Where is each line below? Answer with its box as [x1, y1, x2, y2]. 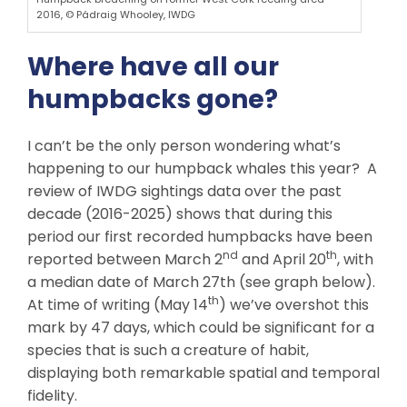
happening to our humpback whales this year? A [27, 158, 377, 180]
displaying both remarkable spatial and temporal [27, 362, 380, 384]
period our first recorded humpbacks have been [27, 226, 372, 248]
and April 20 [238, 249, 326, 271]
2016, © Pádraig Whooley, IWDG [36, 7, 195, 23]
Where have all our [27, 49, 279, 85]
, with [337, 249, 373, 271]
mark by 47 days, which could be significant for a [27, 317, 374, 339]
